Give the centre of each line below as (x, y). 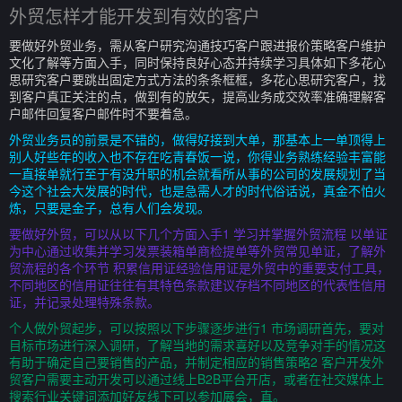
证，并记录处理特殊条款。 (84, 301)
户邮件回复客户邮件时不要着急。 (103, 113)
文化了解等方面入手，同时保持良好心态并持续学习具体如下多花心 (197, 62)
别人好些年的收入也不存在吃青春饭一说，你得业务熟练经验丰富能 (197, 156)
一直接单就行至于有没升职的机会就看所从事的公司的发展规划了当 (197, 173)
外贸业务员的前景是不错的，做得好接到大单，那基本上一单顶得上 (197, 139)
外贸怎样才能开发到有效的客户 (135, 16)
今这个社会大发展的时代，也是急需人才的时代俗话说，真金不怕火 (197, 190)
